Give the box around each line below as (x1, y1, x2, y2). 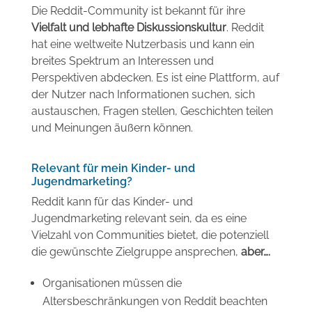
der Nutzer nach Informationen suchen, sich (31, 87, 255, 101)
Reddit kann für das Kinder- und (31, 194, 193, 208)
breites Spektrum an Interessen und (31, 54, 214, 68)
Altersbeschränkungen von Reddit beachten (42, 294, 267, 308)
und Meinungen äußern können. (31, 120, 193, 134)
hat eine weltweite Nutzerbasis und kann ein (31, 37, 254, 51)
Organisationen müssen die (42, 276, 182, 290)
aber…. (240, 244, 270, 258)
